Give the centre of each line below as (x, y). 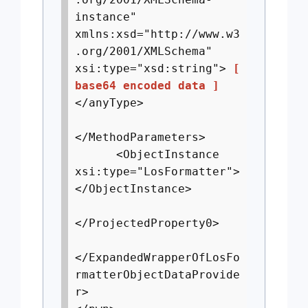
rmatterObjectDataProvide (157, 275)
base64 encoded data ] (147, 86)
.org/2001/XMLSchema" (144, 51)
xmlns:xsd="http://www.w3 (157, 34)
